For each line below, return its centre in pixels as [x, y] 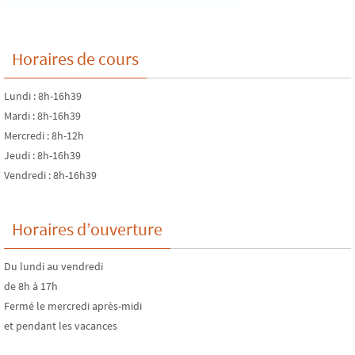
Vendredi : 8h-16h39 [50, 176]
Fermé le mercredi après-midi [73, 306]
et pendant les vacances [61, 326]
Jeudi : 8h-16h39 [42, 156]
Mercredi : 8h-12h [44, 136]
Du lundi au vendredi [53, 267]
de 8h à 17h [31, 286]
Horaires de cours [75, 59]
